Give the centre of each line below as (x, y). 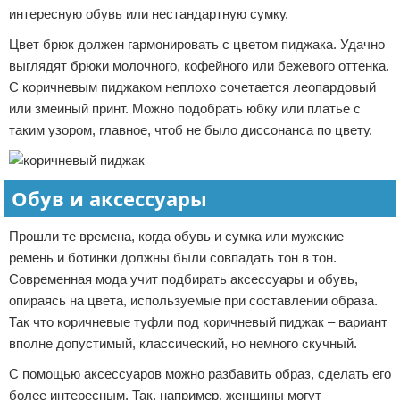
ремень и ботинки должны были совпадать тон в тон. (173, 258)
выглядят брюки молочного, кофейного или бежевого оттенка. (199, 66)
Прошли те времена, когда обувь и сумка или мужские (176, 236)
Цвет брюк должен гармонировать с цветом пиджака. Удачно (197, 44)
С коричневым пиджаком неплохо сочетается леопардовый (192, 87)
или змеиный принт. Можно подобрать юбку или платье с (185, 108)
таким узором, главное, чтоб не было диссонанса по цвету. (191, 130)
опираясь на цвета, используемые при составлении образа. (193, 300)
